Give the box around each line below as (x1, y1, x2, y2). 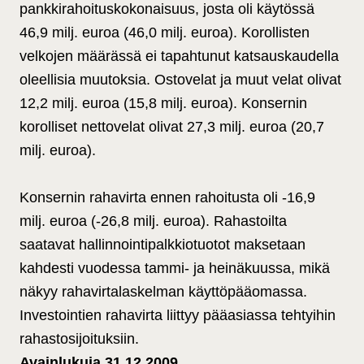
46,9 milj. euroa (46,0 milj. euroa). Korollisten (19, 24, 310, 41)
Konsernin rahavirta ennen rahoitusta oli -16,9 (19, 189, 315, 206)
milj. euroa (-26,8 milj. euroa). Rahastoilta (19, 213, 287, 230)
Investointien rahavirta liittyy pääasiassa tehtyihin (19, 307, 336, 324)
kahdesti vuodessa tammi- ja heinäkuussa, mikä (19, 260, 330, 277)
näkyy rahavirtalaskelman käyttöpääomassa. (19, 284, 307, 301)
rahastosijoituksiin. (19, 331, 139, 348)
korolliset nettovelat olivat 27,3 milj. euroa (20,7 (19, 119, 324, 136)
